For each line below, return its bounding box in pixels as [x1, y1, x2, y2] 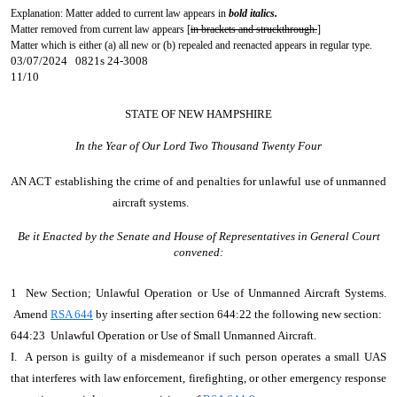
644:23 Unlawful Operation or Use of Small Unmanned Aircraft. [11, 329, 316, 342]
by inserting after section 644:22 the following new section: [93, 307, 382, 321]
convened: [174, 245, 223, 259]
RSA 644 [51, 307, 93, 321]
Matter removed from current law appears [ [11, 23, 191, 35]
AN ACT [11, 175, 55, 188]
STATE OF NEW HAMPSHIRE [125, 107, 272, 121]
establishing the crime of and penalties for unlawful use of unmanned [54, 175, 386, 188]
